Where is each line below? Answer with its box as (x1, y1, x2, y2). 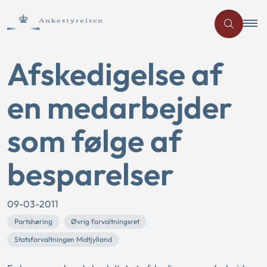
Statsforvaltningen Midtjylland (14, 235, 112, 244)
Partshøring (14, 217, 52, 226)
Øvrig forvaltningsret (71, 217, 139, 226)
